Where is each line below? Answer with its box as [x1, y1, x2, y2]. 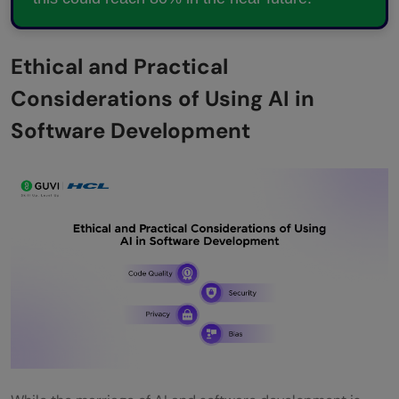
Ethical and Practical [11, 53, 228, 81]
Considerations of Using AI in [11, 85, 314, 113]
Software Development [11, 117, 250, 145]
